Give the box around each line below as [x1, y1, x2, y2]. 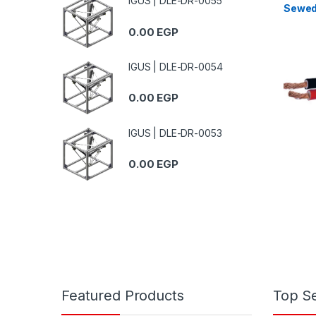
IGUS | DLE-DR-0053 [128, 126, 222, 139]
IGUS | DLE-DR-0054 [128, 61, 223, 73]
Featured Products [61, 287, 184, 305]
